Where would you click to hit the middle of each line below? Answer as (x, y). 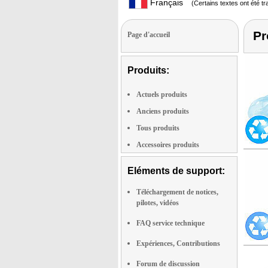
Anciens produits (163, 111)
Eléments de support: (176, 170)
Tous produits (158, 128)
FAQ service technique (170, 223)
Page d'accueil (149, 34)
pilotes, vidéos (158, 202)
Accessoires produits (168, 144)
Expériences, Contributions (178, 243)
